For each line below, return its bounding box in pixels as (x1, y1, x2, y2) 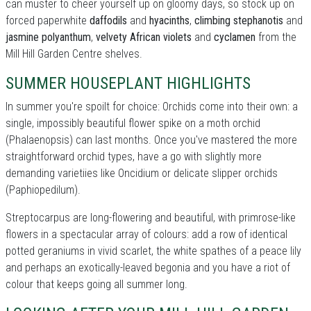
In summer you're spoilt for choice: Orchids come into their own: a (6, 100, 298, 113)
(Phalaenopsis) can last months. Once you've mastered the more (6, 133, 297, 146)
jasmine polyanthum (6, 31, 91, 44)
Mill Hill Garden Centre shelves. (6, 47, 142, 60)
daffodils (90, 14, 127, 27)
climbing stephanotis (194, 14, 283, 27)
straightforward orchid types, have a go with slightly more (6, 150, 262, 163)
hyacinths (149, 14, 190, 27)
